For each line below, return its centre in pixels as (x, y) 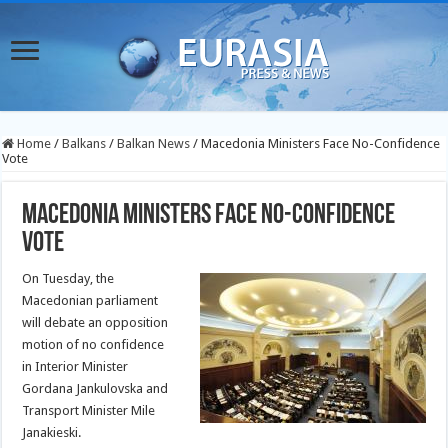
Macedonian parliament (90, 300)
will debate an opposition (95, 322)
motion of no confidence (93, 344)
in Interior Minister (75, 366)
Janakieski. (52, 432)
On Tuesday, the (68, 278)
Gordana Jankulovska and (95, 388)
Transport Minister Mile (89, 410)
